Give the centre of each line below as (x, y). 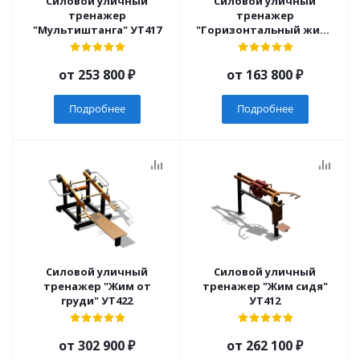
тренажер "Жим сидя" (232, 286)
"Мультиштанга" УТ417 (145, 30)
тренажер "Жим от (73, 286)
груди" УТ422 (117, 301)
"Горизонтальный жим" (265, 30)
